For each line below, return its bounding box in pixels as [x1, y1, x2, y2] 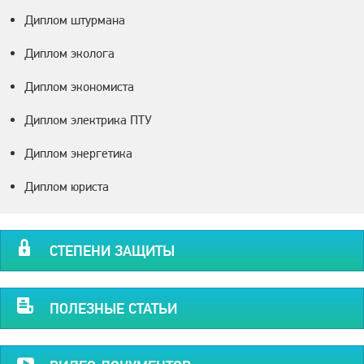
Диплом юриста [24, 178, 109, 194]
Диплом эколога [24, 45, 115, 61]
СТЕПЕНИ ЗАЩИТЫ [50, 241, 175, 259]
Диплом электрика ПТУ [24, 111, 152, 128]
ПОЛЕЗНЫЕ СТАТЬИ [50, 299, 177, 317]
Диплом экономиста [24, 78, 134, 94]
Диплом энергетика [24, 145, 132, 161]
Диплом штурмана [24, 11, 125, 28]
